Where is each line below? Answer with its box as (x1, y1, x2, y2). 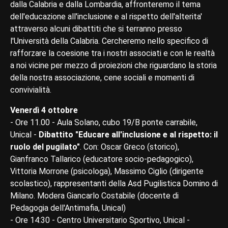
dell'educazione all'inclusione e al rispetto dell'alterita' (10, 11, 202, 21)
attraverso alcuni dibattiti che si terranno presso (10, 23, 182, 34)
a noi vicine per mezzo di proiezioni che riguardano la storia (10, 60, 217, 70)
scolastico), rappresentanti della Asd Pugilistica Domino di (10, 178, 218, 188)
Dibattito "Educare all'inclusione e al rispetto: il (39, 129, 218, 139)
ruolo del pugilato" (10, 141, 80, 152)
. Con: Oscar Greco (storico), (80, 141, 179, 152)
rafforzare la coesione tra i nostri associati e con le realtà (10, 48, 215, 58)
